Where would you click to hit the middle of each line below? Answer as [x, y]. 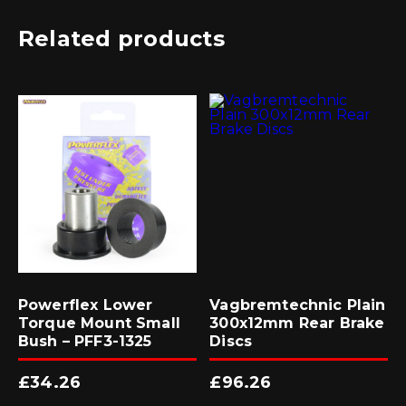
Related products [121, 38]
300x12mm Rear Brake [297, 323]
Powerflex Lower [86, 304]
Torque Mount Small [99, 323]
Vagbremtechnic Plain [298, 304]
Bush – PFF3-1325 [85, 341]
